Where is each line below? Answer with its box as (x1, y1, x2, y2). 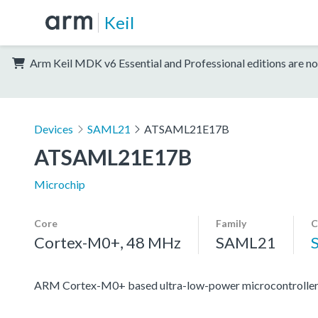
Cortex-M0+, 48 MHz (34, 232, 181, 252)
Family (216, 216, 246, 229)
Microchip (34, 177, 85, 191)
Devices (34, 121, 73, 136)
